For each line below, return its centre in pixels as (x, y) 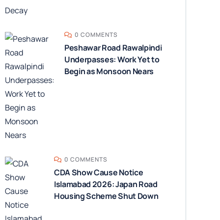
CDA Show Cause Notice (98, 172)
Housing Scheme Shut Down (106, 196)
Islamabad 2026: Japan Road (106, 184)
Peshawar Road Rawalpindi (113, 48)
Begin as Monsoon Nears (109, 71)
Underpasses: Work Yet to (112, 59)
